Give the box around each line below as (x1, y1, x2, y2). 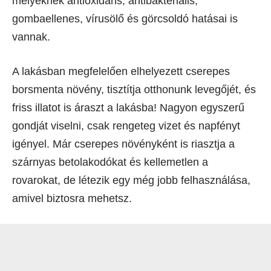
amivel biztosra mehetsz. (12, 192, 132, 205)
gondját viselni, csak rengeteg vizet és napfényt (12, 120, 240, 132)
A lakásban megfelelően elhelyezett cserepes (12, 65, 230, 78)
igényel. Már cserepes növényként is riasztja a (12, 138, 235, 151)
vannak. (12, 31, 50, 44)
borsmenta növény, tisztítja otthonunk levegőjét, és (12, 83, 256, 96)
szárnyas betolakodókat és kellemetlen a (12, 156, 208, 169)
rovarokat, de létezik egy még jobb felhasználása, (12, 174, 250, 187)
